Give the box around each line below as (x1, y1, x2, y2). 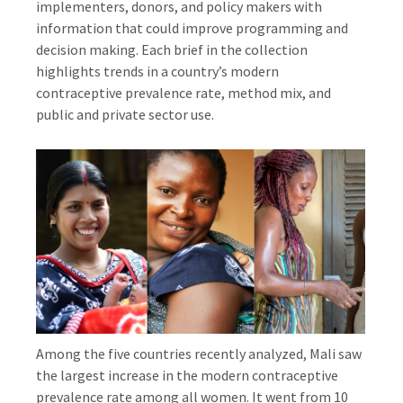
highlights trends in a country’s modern (36, 61, 280, 80)
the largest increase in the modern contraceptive (36, 366, 339, 384)
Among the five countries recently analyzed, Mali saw (36, 345, 363, 363)
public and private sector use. (36, 104, 215, 123)
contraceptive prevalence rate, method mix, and (36, 83, 332, 102)
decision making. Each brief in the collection (36, 40, 309, 58)
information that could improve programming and (36, 18, 349, 37)
